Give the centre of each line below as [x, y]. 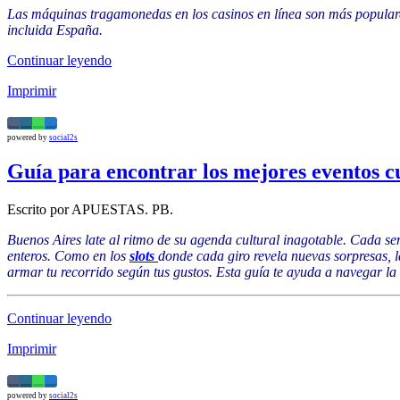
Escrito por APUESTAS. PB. [90, 209]
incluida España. [55, 29]
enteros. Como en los [68, 255]
